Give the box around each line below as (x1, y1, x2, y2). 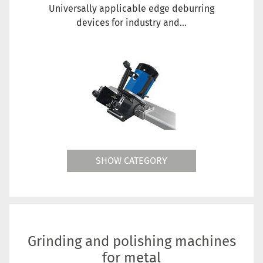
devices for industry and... (76, 16, 187, 28)
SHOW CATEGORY (96, 154, 167, 166)
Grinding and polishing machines (27, 232, 236, 249)
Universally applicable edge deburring (49, 2, 214, 14)
